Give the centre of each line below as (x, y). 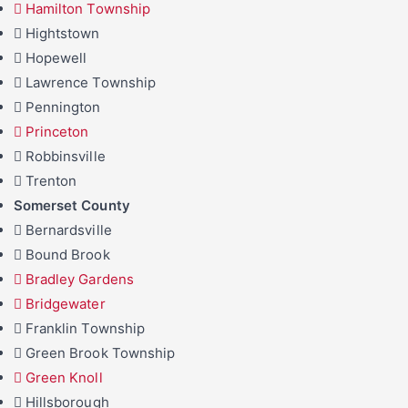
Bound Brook (68, 255)
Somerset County (72, 206)
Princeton (57, 132)
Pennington (63, 107)
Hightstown (63, 34)
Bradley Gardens (80, 280)
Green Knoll (64, 378)
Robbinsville (66, 157)
